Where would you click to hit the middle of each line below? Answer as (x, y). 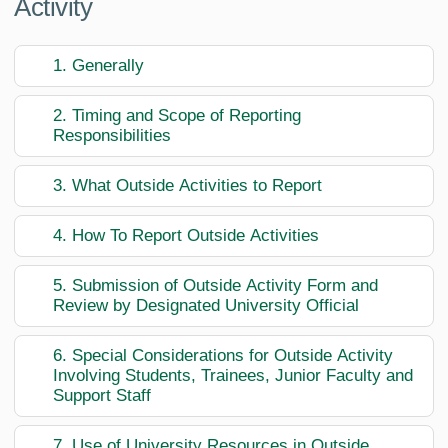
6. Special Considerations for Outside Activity (223, 356)
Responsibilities (112, 136)
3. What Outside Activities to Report (187, 186)
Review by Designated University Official (206, 306)
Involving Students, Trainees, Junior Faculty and (233, 376)
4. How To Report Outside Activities (186, 236)
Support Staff (102, 396)
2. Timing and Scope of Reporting (177, 116)
